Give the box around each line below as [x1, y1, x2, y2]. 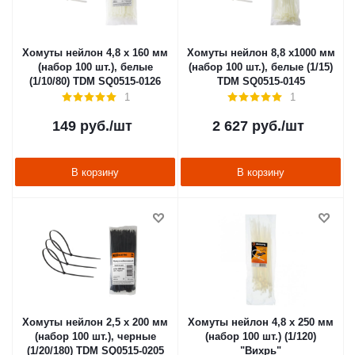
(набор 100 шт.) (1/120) [205, 330, 316, 342]
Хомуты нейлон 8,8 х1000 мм [186, 47, 335, 59]
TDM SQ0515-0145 [216, 75, 305, 87]
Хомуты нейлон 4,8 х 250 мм [188, 316, 334, 328]
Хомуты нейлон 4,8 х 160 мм [22, 47, 168, 59]
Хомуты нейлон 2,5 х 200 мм [22, 316, 168, 328]
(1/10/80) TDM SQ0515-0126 [29, 75, 161, 87]
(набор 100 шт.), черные [34, 330, 156, 342]
